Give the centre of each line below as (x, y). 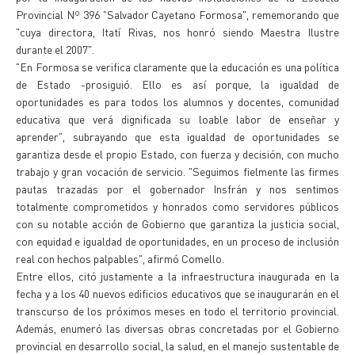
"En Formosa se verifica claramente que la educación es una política (177, 67)
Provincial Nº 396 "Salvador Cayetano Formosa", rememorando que (177, 14)
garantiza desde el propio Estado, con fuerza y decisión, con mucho (177, 154)
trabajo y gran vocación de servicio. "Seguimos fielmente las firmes (177, 171)
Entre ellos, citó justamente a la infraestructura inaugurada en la (177, 276)
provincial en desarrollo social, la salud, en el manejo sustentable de (177, 345)
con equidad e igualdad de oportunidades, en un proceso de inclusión (177, 241)
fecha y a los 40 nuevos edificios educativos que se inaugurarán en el (177, 293)
